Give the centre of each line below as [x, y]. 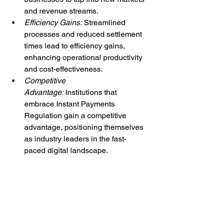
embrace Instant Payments [70, 104]
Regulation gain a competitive [76, 115]
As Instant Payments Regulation [64, 202]
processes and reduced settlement [84, 34]
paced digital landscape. [66, 150]
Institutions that [91, 92]
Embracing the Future [69, 176]
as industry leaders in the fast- [75, 139]
